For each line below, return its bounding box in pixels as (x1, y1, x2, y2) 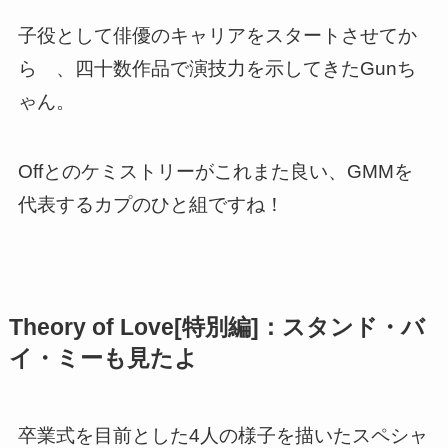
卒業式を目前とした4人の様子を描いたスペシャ (17, 424, 428, 446)
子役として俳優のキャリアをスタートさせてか (17, 24, 417, 46)
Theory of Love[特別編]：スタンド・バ (8, 314, 425, 340)
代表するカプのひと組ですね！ (17, 194, 284, 216)
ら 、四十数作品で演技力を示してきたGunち (17, 57, 416, 79)
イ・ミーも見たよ (8, 345, 198, 371)
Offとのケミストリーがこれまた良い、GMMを (17, 161, 413, 183)
